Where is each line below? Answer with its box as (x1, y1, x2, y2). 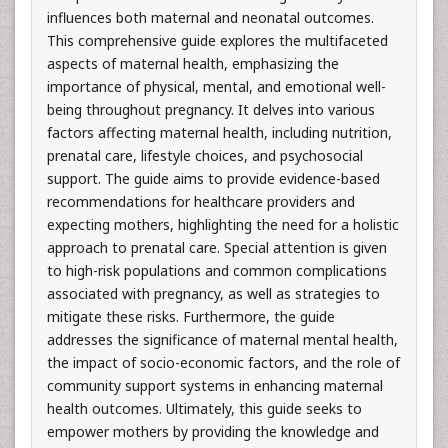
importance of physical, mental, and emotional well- (47, 76, 386, 96)
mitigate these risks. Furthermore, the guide (47, 306, 335, 326)
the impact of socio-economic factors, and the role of (47, 352, 400, 372)
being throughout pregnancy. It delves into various (47, 99, 375, 119)
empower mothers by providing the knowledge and (47, 421, 379, 441)
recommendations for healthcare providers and (47, 191, 355, 211)
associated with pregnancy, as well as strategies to (47, 283, 380, 303)
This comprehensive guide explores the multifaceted (47, 30, 388, 50)
